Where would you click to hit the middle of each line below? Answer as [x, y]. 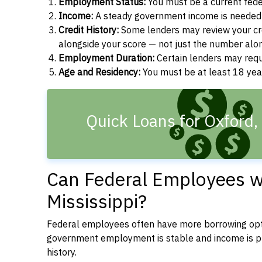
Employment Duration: [106, 58]
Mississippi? [97, 202]
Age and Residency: [99, 73]
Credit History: [89, 30]
